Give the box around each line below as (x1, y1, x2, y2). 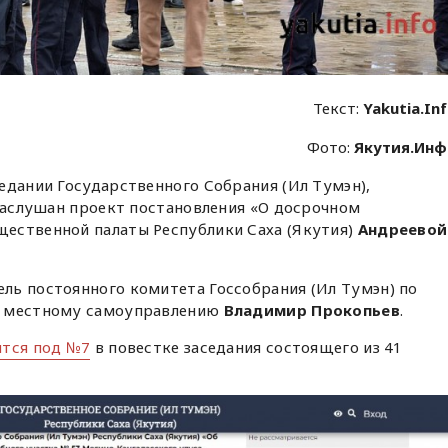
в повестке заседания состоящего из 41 (90, 337, 403, 357)
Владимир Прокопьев (223, 300, 400, 320)
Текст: (313, 98, 364, 118)
